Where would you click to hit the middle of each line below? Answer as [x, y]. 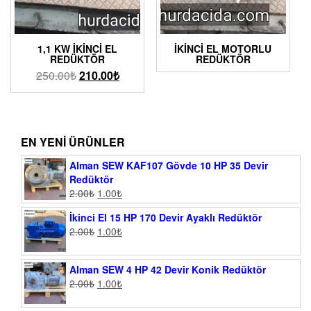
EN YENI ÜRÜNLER [73, 142]
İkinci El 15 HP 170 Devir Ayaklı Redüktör [166, 218]
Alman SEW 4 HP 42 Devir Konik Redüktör [168, 270]
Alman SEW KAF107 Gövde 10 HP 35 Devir [169, 166]
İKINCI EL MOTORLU [223, 49]
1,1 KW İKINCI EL [78, 49]
